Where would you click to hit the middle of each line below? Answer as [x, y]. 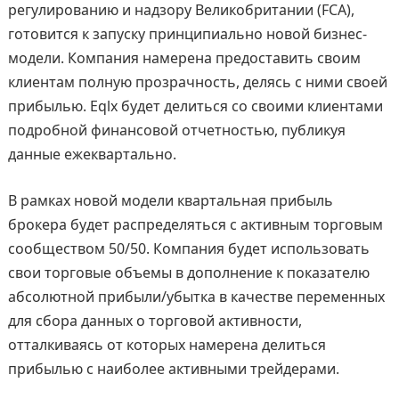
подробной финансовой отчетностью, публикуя [176, 130]
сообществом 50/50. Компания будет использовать [188, 248]
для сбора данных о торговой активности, [155, 321]
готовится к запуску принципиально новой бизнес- [187, 34]
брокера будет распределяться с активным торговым [195, 224]
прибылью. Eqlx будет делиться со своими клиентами [195, 106]
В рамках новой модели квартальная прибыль [170, 200]
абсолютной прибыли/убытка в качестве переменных [196, 297]
